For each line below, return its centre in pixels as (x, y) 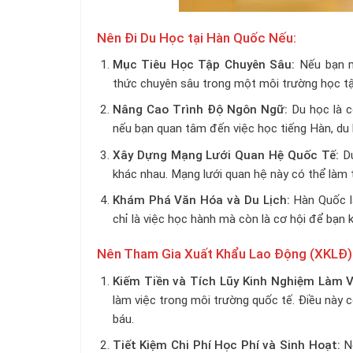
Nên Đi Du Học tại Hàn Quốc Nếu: (197, 37)
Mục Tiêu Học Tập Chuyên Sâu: (204, 65)
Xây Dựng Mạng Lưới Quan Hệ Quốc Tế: (226, 155)
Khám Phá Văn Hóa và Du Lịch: (201, 200)
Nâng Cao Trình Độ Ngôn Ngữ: (200, 110)
